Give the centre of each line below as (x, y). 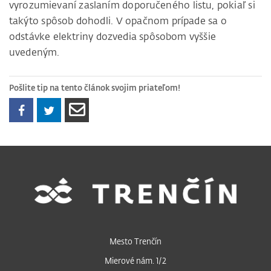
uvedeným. (34, 52)
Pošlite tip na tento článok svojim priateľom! (95, 87)
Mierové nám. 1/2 (135, 261)
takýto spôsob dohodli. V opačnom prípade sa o (118, 21)
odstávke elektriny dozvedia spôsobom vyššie (113, 37)
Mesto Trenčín (135, 241)
